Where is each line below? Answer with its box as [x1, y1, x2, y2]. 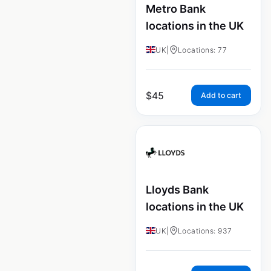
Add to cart [201, 90, 241, 100]
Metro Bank [146, 2, 206, 16]
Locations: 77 [177, 45, 227, 54]
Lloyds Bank [146, 183, 209, 196]
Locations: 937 [177, 226, 232, 235]
